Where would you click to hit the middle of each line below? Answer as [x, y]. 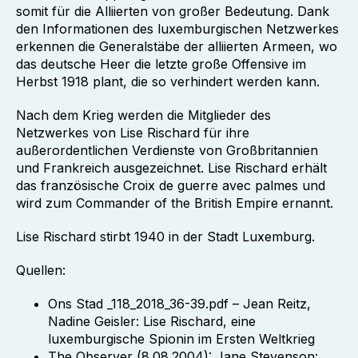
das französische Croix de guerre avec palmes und [171, 185]
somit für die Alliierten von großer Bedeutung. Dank [173, 11]
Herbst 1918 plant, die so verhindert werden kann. [168, 82]
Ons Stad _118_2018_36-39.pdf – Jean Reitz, [179, 304]
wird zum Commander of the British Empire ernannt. [175, 203]
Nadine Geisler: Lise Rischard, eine [152, 321]
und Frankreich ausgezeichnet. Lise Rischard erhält [171, 168]
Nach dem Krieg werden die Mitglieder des [143, 115]
